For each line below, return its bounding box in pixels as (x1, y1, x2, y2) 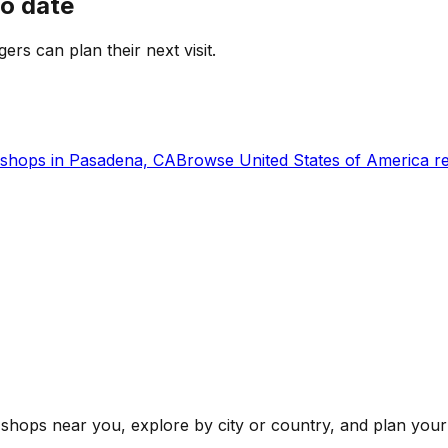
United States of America (239, 150, 429, 171)
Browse (176, 150, 239, 171)
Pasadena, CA (69, 150, 176, 171)
